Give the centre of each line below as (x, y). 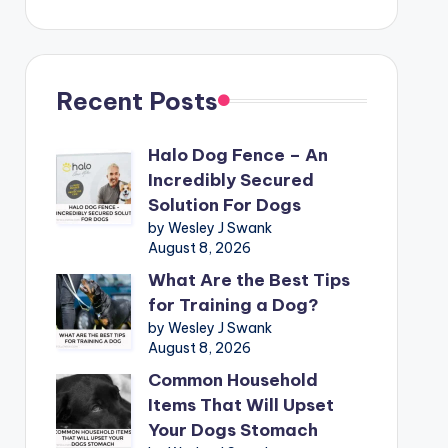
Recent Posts (136, 100)
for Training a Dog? (233, 304)
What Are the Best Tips (248, 279)
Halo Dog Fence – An (237, 154)
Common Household (232, 379)
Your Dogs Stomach (232, 429)
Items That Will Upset (240, 404)
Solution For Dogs (224, 204)
